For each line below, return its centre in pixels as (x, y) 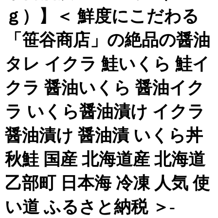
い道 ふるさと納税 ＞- (90, 207)
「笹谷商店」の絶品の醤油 (108, 40)
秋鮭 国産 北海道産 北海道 (105, 159)
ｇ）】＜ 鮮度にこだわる (102, 16)
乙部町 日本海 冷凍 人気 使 (107, 183)
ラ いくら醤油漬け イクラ (105, 112)
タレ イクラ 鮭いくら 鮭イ (107, 64)
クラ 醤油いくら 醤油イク (105, 88)
